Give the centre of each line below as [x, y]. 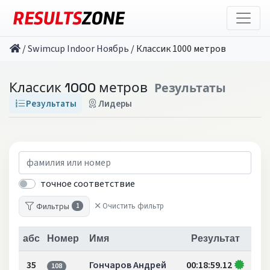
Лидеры [115, 103]
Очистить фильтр [133, 206]
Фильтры [53, 206]
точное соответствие [88, 184]
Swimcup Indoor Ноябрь [78, 49]
